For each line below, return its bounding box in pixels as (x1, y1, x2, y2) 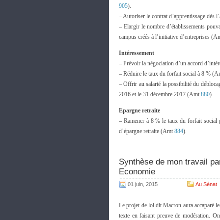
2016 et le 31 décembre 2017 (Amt (119, 91, 201, 98)
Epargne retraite (119, 107, 160, 114)
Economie (119, 167, 155, 176)
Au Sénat (195, 181, 217, 187)
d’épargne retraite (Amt (119, 128, 174, 135)
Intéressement (119, 50, 154, 56)
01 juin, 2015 (128, 181, 158, 187)
